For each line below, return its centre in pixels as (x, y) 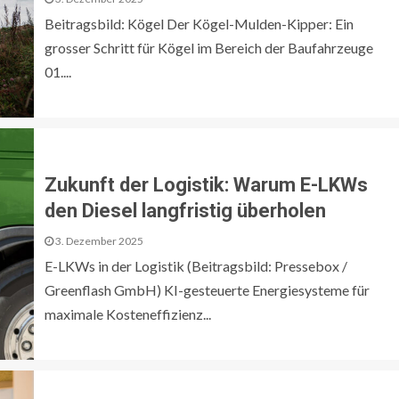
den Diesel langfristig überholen (185, 210)
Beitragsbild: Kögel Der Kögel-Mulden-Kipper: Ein (199, 23)
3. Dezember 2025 (98, 240)
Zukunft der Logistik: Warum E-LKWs (206, 184)
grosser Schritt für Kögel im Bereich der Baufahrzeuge (209, 47)
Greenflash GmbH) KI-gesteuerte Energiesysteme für (207, 289)
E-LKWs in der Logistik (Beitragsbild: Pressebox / (196, 265)
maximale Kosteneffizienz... (128, 313)
